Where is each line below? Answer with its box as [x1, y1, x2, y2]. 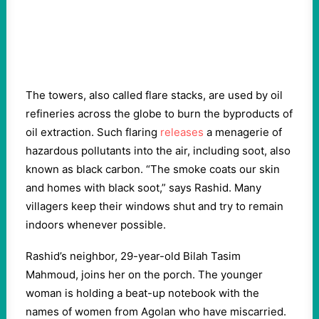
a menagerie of [204, 125, 282, 139]
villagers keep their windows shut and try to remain [26, 199, 283, 213]
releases [160, 125, 204, 139]
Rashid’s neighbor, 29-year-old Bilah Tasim [26, 249, 241, 263]
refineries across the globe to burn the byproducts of [26, 107, 293, 120]
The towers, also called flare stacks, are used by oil [26, 88, 283, 102]
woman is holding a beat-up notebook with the [26, 286, 259, 300]
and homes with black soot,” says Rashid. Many [26, 181, 261, 194]
